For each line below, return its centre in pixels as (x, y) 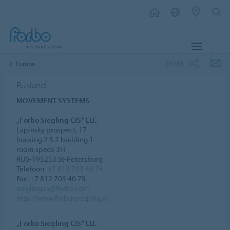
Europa (25, 63)
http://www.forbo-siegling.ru (63, 198)
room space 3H (41, 149)
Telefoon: (32, 168)
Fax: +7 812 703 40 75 (51, 178)
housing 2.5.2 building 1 (55, 139)
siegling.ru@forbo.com (53, 188)
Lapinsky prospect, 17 (52, 129)
